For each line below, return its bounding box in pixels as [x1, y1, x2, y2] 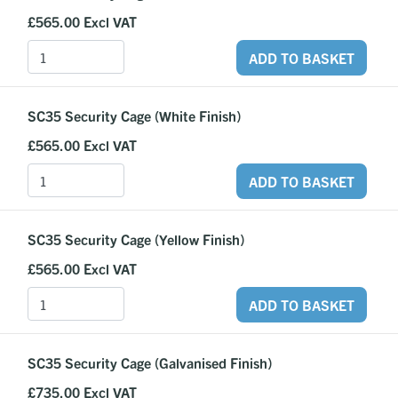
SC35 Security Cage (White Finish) [28, 107, 241, 124]
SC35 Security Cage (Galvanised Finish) [28, 354, 272, 371]
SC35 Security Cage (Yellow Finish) [28, 230, 244, 248]
